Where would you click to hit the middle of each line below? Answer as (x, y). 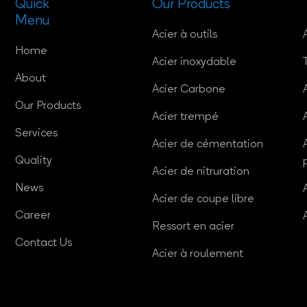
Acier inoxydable (194, 63)
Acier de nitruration (201, 172)
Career (33, 216)
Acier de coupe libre (203, 200)
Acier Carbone (189, 90)
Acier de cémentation (208, 145)
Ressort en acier (193, 227)
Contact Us (44, 244)
